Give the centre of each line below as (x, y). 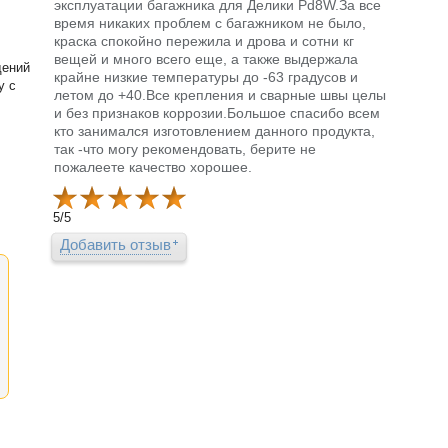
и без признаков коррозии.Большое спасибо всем (217, 113)
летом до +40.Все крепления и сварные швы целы (220, 95)
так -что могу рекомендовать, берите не (185, 149)
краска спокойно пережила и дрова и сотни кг (204, 41)
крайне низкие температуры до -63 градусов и (206, 77)
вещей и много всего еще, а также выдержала (206, 59)
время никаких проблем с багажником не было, (210, 23)
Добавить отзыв (115, 245)
